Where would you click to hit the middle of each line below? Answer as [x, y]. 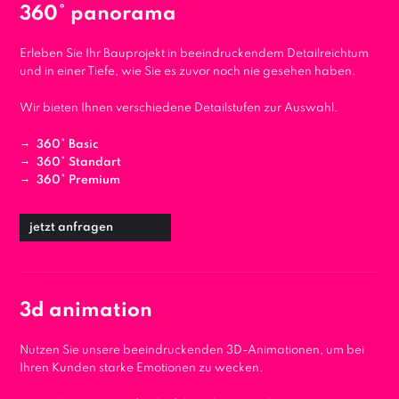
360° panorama [98, 14]
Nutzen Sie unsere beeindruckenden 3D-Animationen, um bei [192, 350]
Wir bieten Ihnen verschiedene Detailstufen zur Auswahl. [179, 108]
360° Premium [78, 180]
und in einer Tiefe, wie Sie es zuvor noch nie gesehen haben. [188, 71]
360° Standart [79, 162]
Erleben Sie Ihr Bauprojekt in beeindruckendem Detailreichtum [194, 53]
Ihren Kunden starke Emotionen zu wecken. [142, 368]
